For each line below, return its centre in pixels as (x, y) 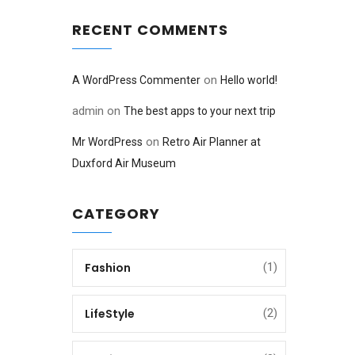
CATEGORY (116, 214)
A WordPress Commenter (136, 80)
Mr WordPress (107, 142)
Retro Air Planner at (212, 142)
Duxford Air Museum (124, 163)
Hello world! (249, 80)
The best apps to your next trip (200, 111)
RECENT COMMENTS (150, 30)
